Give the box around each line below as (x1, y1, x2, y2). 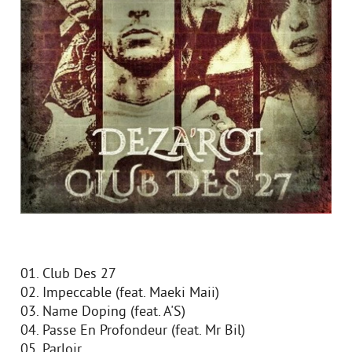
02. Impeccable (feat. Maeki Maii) (20, 284, 219, 302)
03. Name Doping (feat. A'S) (20, 303, 185, 321)
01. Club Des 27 (20, 266, 116, 284)
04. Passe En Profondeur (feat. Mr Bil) (20, 322, 245, 340)
